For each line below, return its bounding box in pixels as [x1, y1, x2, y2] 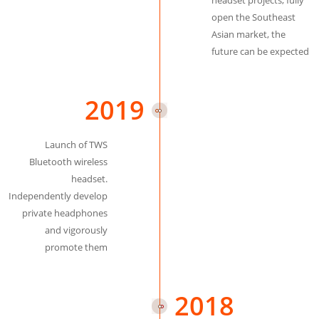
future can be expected [211, 45, 310, 58]
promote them [44, 241, 108, 253]
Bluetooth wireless [28, 155, 108, 168]
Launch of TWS [44, 138, 108, 151]
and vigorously [44, 224, 108, 236]
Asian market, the [211, 28, 286, 41]
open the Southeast [211, 11, 296, 23]
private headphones [21, 206, 108, 219]
